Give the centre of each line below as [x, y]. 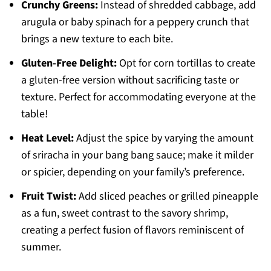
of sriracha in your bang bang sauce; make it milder [137, 155]
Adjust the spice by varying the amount [163, 139]
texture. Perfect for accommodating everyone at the [138, 97]
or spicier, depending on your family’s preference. [132, 172]
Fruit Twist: [48, 197]
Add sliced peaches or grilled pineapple [167, 197]
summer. [41, 247]
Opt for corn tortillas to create [186, 64]
